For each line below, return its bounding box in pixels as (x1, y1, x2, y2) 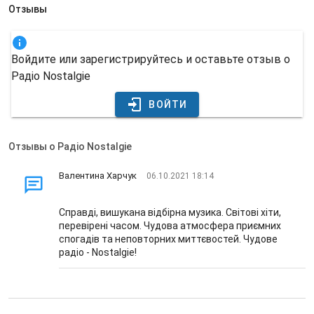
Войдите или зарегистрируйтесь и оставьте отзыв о (11, 53, 290, 66)
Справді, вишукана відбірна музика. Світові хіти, (59, 207, 281, 218)
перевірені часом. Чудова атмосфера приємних (59, 220, 281, 231)
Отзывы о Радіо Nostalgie (8, 141, 132, 152)
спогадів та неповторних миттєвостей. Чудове (59, 233, 278, 245)
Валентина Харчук (59, 170, 137, 181)
